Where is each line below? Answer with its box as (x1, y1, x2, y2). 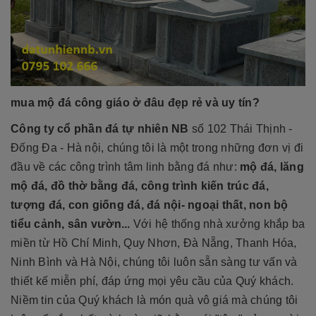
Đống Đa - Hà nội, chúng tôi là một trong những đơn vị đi (11, 142, 303, 154)
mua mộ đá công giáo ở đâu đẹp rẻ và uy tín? (11, 97, 260, 109)
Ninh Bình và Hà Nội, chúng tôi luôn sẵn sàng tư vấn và (11, 256, 298, 269)
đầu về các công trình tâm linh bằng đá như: (11, 161, 240, 174)
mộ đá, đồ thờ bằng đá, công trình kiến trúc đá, (11, 180, 269, 193)
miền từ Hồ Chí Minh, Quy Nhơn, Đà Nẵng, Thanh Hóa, (11, 237, 297, 250)
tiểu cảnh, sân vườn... (11, 218, 133, 231)
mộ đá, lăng (240, 161, 304, 174)
